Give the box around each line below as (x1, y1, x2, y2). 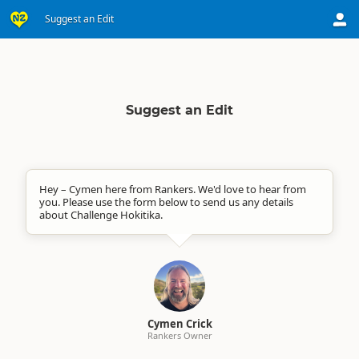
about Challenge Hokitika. (39, 208, 163, 222)
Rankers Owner (147, 329, 212, 341)
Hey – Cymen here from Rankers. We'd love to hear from (39, 182, 306, 196)
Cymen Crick (147, 317, 212, 331)
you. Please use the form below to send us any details (39, 195, 293, 209)
